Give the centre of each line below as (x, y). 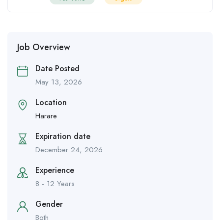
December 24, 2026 (69, 150)
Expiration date (63, 137)
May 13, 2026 (59, 82)
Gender (49, 204)
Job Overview (44, 47)
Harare (46, 116)
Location (51, 103)
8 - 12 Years (55, 184)
